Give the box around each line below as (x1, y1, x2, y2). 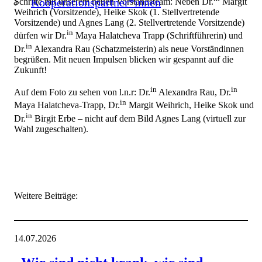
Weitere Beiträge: (14, 191, 78, 201)
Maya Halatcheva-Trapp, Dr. (14, 100, 120, 111)
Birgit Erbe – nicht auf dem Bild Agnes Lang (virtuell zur (32, 113, 246, 124)
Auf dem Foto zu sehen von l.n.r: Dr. (14, 87, 150, 98)
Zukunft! (14, 65, 47, 75)
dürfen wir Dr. (14, 30, 67, 41)
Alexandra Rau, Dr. (157, 87, 231, 98)
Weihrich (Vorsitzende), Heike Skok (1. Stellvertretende (14, 7, 219, 18)
